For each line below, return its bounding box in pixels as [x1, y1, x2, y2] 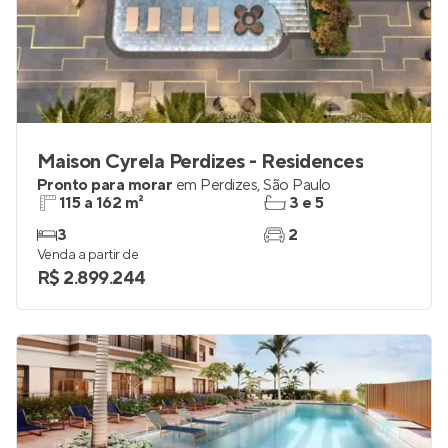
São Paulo [263, 175, 331, 195]
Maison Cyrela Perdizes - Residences [37, 149, 364, 175]
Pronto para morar [37, 175, 173, 195]
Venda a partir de [37, 246, 139, 264]
